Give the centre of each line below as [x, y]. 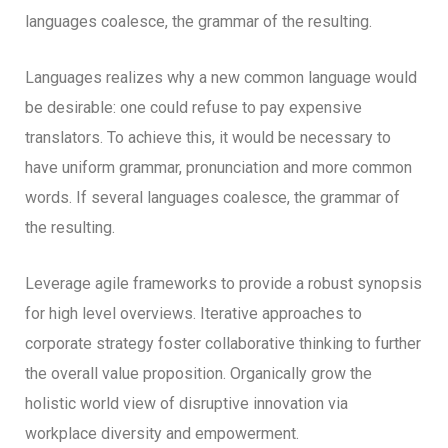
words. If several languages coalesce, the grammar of [212, 197]
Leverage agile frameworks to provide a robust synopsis [223, 283]
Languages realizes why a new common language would [221, 77]
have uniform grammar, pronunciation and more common [218, 167]
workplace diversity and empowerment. [162, 433]
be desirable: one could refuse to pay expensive [193, 107]
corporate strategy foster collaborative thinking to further [223, 343]
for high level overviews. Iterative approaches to [193, 313]
